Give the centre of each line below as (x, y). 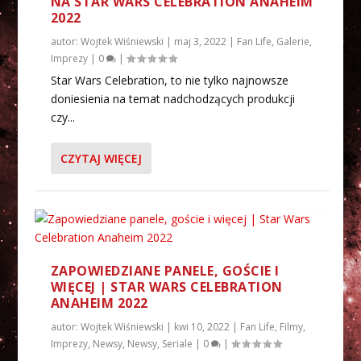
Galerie (293, 41)
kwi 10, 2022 (201, 326)
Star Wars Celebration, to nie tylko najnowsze (169, 80)
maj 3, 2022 (200, 41)
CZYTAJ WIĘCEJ (101, 158)
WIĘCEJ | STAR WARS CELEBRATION (166, 286)
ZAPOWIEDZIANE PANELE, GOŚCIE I (165, 270)
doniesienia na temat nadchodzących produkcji (172, 98)
